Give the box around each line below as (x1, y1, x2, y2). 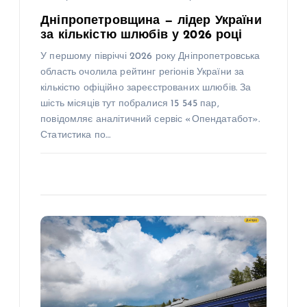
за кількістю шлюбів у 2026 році (40, 29, 243, 41)
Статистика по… (40, 130, 111, 140)
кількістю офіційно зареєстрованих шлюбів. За (40, 82, 251, 93)
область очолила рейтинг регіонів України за (40, 66, 245, 77)
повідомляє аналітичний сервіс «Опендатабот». (40, 114, 260, 125)
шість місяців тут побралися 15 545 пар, (40, 98, 219, 109)
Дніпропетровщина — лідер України (40, 14, 262, 27)
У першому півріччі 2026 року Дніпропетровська (40, 51, 260, 62)
